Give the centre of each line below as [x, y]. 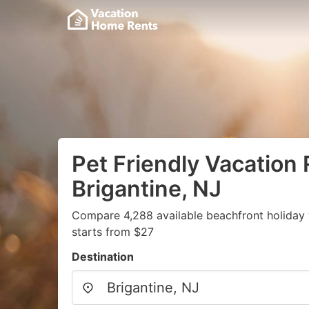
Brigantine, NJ [147, 189]
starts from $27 [113, 232]
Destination [103, 257]
